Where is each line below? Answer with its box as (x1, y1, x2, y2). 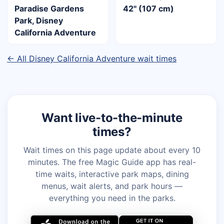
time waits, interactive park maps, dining (35, 168, 189, 179)
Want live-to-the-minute (41, 110, 182, 125)
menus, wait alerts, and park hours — (41, 180, 182, 191)
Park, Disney (14, 15, 63, 25)
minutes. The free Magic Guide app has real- (28, 156, 196, 167)
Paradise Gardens (14, 3, 84, 13)
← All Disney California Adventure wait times (7, 53, 176, 63)
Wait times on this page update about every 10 (23, 144, 200, 155)
